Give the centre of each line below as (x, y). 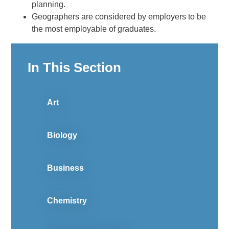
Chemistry (67, 201)
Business (66, 168)
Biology (62, 135)
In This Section (75, 68)
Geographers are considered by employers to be (119, 17)
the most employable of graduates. (94, 29)
